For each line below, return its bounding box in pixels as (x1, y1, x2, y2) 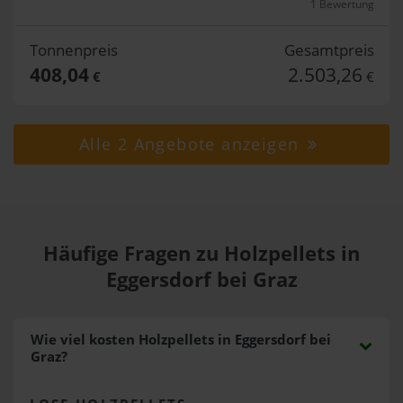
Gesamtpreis (283, 40, 374, 60)
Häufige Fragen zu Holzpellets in (43, 238, 360, 267)
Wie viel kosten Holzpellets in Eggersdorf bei (30, 329, 331, 349)
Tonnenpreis (29, 40, 118, 60)
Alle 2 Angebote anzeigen (78, 133, 305, 155)
